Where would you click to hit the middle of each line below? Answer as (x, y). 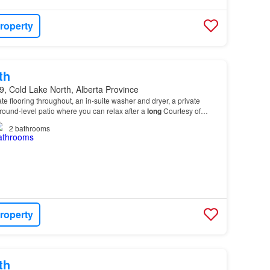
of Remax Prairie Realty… (61, 121)
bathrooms (32, 128)
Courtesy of (181, 110)
